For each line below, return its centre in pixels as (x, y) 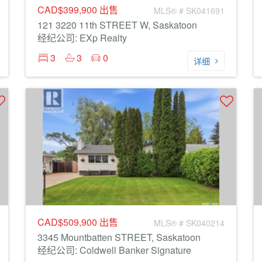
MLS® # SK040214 (189, 223)
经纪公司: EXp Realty (82, 38)
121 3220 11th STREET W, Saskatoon (117, 25)
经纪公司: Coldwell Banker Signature (114, 250)
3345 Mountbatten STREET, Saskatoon (119, 237)
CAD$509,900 (68, 222)
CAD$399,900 (68, 10)
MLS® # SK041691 (189, 11)
